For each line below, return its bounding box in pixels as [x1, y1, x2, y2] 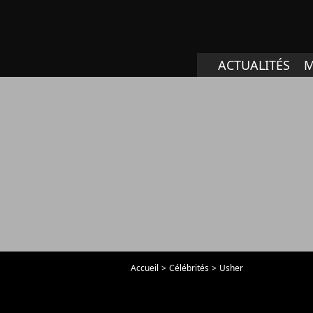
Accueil [131, 262, 159, 274]
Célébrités [169, 262, 209, 274]
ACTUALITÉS [218, 57, 290, 73]
